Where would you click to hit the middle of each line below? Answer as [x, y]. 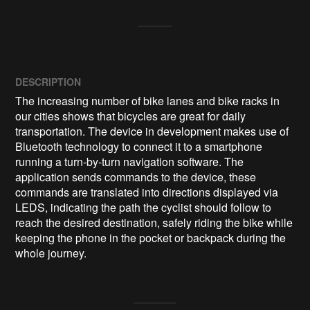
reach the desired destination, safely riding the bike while [154, 223]
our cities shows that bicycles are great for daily [131, 116]
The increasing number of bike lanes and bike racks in [148, 101]
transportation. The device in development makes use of [152, 131]
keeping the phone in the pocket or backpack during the [151, 238]
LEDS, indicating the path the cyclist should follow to [144, 208]
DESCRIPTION [48, 82]
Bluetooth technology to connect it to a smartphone [139, 147]
